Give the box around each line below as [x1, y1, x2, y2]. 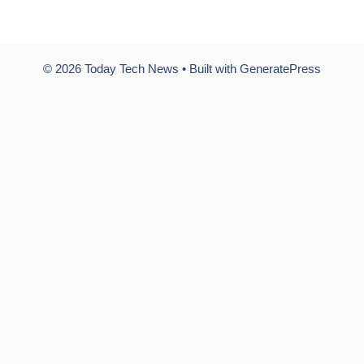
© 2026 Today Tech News [43, 61, 179, 76]
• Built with [179, 61, 240, 76]
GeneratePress [240, 61, 321, 76]
